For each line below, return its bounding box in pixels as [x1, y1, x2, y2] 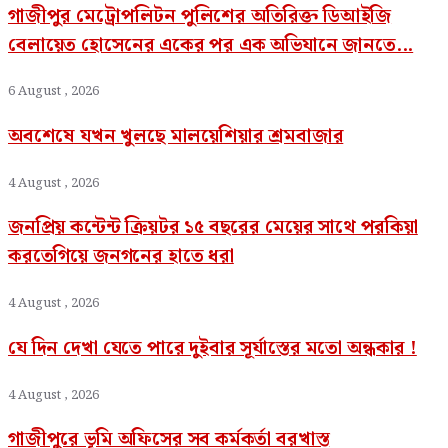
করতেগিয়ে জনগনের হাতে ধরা [8, 242, 234, 272]
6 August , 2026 [8, 81, 99, 103]
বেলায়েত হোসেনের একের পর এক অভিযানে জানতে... [8, 30, 414, 60]
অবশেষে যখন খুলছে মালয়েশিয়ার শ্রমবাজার [8, 121, 344, 151]
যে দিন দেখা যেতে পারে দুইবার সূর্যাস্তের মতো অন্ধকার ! [8, 333, 417, 363]
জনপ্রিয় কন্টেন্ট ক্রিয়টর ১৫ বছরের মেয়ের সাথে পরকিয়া [8, 213, 418, 243]
